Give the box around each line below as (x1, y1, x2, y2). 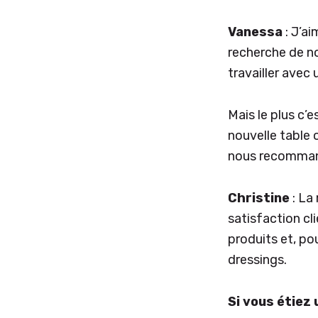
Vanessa (228, 23, 285, 40)
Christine (228, 190, 290, 206)
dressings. (228, 251, 287, 268)
